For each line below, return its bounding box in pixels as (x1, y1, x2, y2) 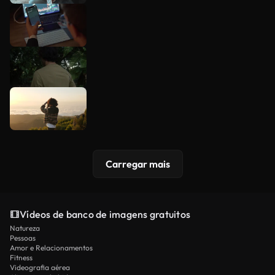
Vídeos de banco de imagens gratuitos (20, 208, 190, 221)
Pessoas (10, 233, 36, 243)
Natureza (10, 223, 40, 233)
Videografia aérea (10, 263, 70, 273)
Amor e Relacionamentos (10, 243, 93, 253)
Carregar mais (105, 158, 170, 171)
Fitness (10, 253, 33, 263)
